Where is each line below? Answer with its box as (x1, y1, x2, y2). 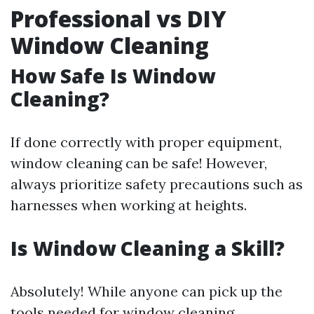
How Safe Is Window (11, 62, 215, 89)
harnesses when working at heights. (11, 196, 247, 214)
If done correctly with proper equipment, (11, 133, 282, 151)
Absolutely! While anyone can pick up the (11, 282, 282, 300)
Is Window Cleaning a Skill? (11, 235, 285, 261)
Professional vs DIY (11, 4, 226, 34)
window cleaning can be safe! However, (11, 154, 267, 172)
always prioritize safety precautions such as (11, 175, 303, 193)
